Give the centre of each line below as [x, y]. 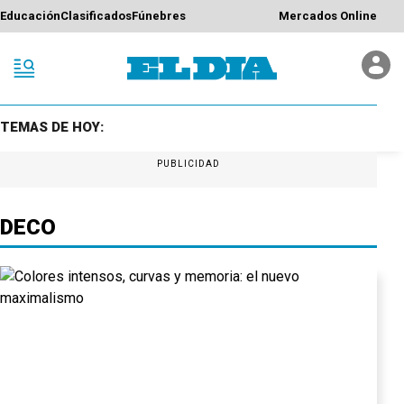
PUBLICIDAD [188, 163]
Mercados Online [328, 16]
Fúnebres [159, 16]
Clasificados [96, 16]
